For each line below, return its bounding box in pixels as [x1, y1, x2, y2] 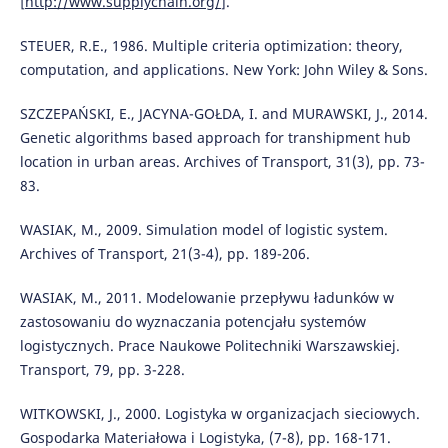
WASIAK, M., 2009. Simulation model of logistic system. [19, 219, 388, 239]
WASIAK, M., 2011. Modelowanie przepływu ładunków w [19, 287, 394, 307]
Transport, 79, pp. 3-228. [19, 359, 185, 379]
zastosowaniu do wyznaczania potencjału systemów [19, 311, 366, 331]
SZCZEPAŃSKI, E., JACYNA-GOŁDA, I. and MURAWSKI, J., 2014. [19, 103, 428, 123]
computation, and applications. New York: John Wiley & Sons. [19, 59, 428, 79]
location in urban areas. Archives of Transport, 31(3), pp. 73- [19, 151, 425, 171]
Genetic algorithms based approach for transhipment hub [19, 127, 411, 147]
